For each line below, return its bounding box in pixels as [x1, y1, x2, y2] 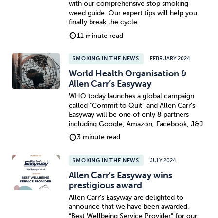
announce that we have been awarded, [68, 202, 189, 211]
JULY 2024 [150, 157, 177, 163]
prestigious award [68, 180, 142, 191]
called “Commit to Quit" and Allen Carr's [68, 101, 195, 109]
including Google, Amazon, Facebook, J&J [68, 119, 203, 128]
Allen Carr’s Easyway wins [68, 169, 172, 181]
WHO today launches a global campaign [68, 91, 194, 100]
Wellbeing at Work [20, 83, 70, 91]
